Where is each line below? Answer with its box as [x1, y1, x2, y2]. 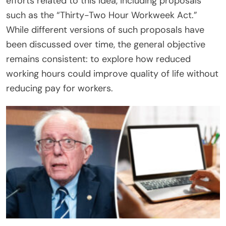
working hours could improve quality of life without [6, 67, 218, 80]
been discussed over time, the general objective [6, 38, 205, 50]
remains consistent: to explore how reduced [6, 52, 191, 65]
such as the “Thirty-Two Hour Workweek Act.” [6, 9, 197, 21]
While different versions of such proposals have [6, 23, 204, 36]
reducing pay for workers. [6, 82, 113, 94]
